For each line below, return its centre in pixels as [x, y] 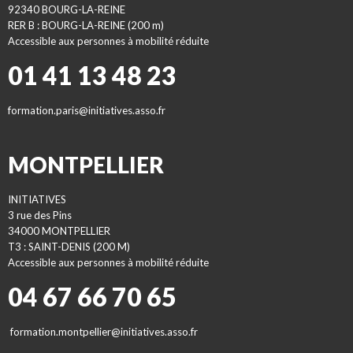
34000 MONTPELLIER [59, 231]
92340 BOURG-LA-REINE [67, 9]
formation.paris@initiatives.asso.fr [87, 110]
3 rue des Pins [40, 215]
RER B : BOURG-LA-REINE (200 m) [86, 25]
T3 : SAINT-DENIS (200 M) [69, 247]
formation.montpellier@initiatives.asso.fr [104, 332]
